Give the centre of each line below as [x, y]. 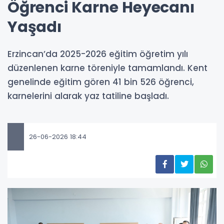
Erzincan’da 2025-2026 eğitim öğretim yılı [98, 54]
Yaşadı [34, 27]
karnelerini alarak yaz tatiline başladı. [88, 96]
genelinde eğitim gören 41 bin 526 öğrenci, [101, 82]
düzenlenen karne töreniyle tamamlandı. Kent [107, 68]
